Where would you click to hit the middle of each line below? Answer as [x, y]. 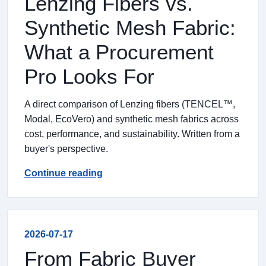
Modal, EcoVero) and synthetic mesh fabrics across [132, 119]
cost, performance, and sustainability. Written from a [132, 134]
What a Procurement [119, 52]
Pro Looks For [89, 76]
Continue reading [64, 173]
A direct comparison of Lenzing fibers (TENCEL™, [130, 104]
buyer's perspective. [66, 149]
